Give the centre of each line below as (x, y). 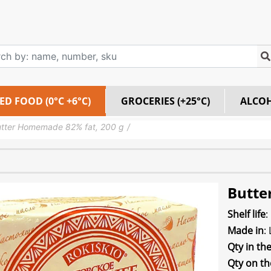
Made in (245, 230)
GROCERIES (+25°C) (165, 101)
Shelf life (246, 214)
